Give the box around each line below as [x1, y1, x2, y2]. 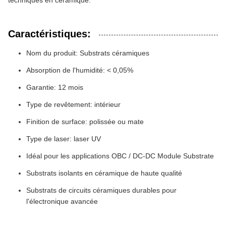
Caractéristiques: [8, 28, 91, 39]
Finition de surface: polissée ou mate [26, 118, 144, 126]
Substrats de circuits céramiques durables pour [26, 186, 177, 194]
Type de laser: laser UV [26, 135, 101, 143]
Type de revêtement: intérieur [26, 100, 121, 108]
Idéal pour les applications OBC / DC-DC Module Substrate [26, 152, 214, 160]
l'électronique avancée [26, 197, 98, 205]
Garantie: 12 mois [26, 83, 83, 91]
